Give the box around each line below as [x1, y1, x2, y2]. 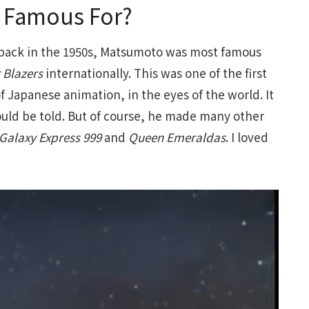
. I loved [226, 128, 268, 146]
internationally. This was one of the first [43, 64, 267, 82]
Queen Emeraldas [128, 128, 226, 146]
